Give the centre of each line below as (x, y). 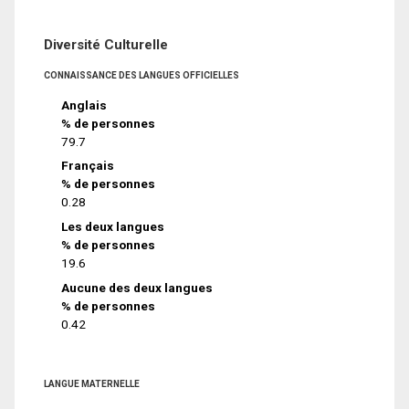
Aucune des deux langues (137, 288)
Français (88, 166)
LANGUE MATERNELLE (92, 384)
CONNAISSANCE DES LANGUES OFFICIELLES (142, 75)
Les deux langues (113, 227)
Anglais (84, 105)
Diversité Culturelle (106, 44)
